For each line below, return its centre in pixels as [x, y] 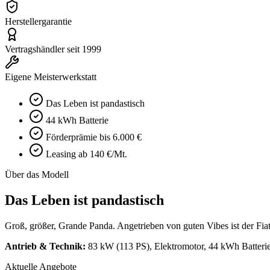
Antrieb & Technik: [45, 246]
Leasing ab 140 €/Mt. [86, 154]
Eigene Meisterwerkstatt [51, 77]
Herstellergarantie [38, 21]
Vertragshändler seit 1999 [53, 49]
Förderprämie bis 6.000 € [94, 137]
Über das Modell [37, 174]
